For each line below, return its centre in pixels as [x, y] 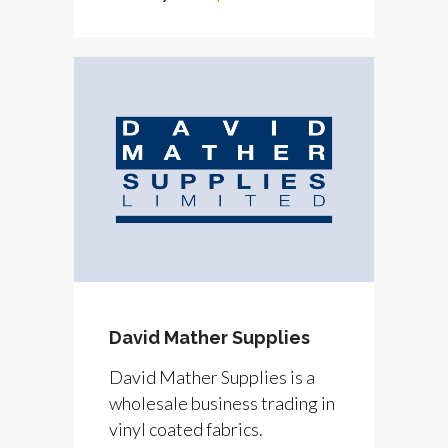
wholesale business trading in [222, 402]
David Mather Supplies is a [212, 376]
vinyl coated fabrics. [186, 428]
